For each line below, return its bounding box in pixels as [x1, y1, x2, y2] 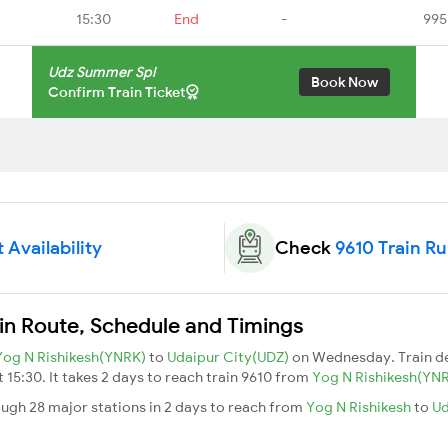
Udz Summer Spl [48, 62, 155, 81]
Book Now [311, 72, 378, 91]
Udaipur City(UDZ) [167, 347, 292, 366]
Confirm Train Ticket [48, 82, 186, 101]
